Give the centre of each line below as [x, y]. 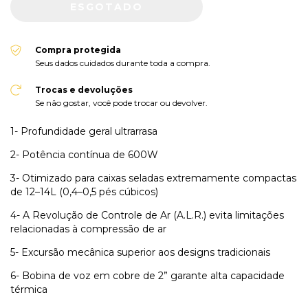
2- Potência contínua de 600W [84, 155]
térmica [29, 290]
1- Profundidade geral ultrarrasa [84, 132]
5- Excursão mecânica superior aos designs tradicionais [140, 253]
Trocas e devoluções [84, 90]
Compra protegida [78, 50]
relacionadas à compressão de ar [88, 229]
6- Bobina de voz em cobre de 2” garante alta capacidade [147, 276]
